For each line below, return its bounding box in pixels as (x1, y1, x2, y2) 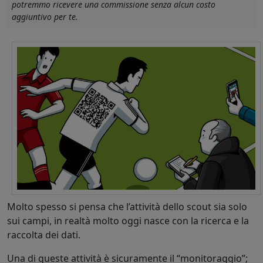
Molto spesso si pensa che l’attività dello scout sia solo (7, 200, 247, 213)
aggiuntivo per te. (12, 11, 78, 22)
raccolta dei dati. (7, 228, 80, 241)
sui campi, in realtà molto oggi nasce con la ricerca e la (7, 214, 249, 227)
